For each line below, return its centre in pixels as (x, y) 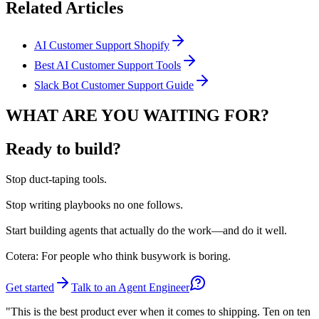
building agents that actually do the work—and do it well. (157, 230)
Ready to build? (63, 148)
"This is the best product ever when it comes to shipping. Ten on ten (158, 311)
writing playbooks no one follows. (105, 204)
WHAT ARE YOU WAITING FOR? (137, 115)
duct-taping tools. (67, 179)
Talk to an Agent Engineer (130, 287)
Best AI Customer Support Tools (108, 65)
